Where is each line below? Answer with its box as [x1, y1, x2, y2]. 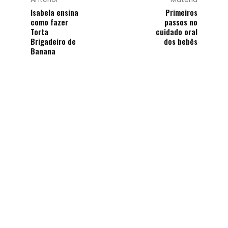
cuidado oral [155, 26, 197, 37]
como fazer [31, 16, 69, 27]
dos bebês [163, 36, 197, 47]
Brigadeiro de [31, 36, 76, 47]
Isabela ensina [31, 7, 79, 18]
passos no [164, 16, 197, 27]
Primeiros [165, 7, 197, 18]
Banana [31, 45, 56, 56]
